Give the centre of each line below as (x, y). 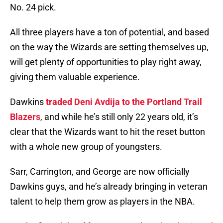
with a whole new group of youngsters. (86, 147)
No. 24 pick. (33, 7)
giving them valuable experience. (75, 77)
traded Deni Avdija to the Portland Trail (124, 102)
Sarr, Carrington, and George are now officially (100, 172)
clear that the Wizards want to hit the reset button (108, 132)
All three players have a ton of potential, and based (110, 32)
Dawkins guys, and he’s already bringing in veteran (109, 187)
